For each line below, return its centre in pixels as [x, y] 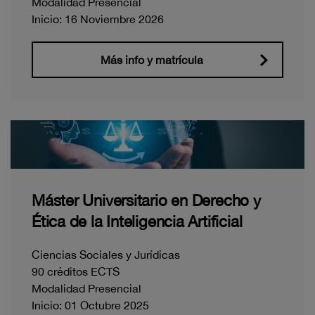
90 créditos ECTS [76, 272]
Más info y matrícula [152, 59]
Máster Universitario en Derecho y [146, 201]
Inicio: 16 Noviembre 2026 [98, 19]
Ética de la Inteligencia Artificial [137, 222]
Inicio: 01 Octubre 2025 [90, 306]
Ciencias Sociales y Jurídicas [106, 255]
